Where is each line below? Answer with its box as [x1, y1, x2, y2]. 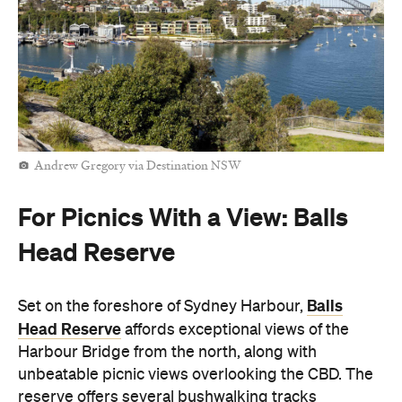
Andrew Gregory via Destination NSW [34, 162, 241, 173]
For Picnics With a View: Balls [18, 203, 348, 232]
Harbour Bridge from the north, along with [18, 345, 317, 362]
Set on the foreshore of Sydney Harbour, [18, 299, 307, 316]
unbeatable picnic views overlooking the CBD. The [18, 367, 373, 384]
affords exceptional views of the [121, 322, 349, 339]
